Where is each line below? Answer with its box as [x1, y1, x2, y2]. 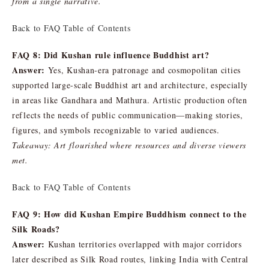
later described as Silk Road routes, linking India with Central [12, 253, 249, 265]
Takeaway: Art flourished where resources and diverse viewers [12, 139, 247, 151]
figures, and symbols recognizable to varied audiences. [12, 124, 220, 136]
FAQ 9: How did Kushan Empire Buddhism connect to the [12, 207, 247, 220]
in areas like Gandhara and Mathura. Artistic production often [12, 94, 247, 106]
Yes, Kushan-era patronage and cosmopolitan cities [44, 64, 241, 76]
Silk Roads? [12, 222, 60, 235]
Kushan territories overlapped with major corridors [44, 238, 242, 250]
